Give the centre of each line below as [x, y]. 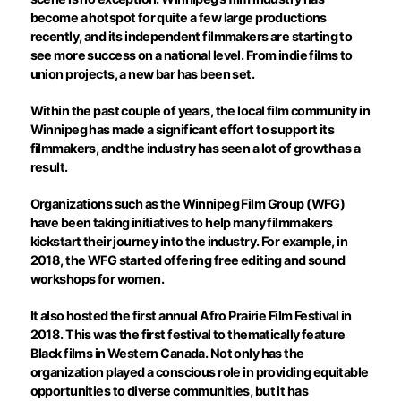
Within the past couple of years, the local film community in [200, 111]
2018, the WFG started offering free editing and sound [188, 260]
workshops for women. [97, 279]
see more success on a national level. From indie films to [191, 55]
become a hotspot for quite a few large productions [178, 18]
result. [49, 167]
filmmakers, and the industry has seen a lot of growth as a [195, 149]
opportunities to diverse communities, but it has [169, 391]
